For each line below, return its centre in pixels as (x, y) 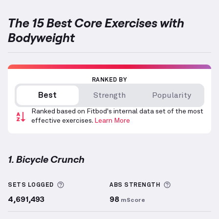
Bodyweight (41, 37)
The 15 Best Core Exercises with (96, 23)
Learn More (112, 121)
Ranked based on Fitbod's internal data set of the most (117, 112)
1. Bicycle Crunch (46, 159)
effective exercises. (62, 121)
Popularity (171, 96)
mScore (133, 200)
